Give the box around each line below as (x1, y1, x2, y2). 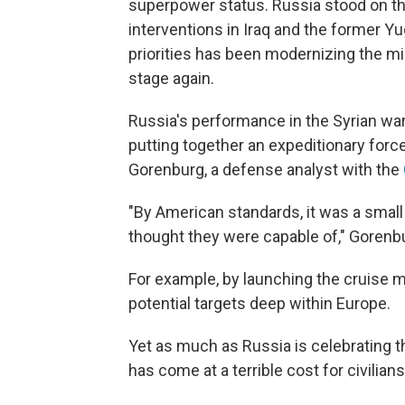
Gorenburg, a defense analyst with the (128, 160, 403, 180)
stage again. (128, 69, 214, 89)
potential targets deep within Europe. (128, 294, 391, 314)
